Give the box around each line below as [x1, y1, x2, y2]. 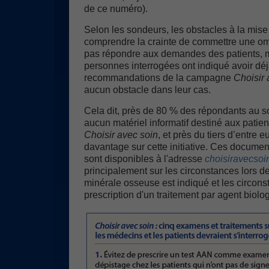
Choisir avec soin [84, 130, 158, 140]
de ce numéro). [84, 4, 148, 14]
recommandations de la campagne [84, 73, 234, 83]
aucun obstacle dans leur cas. [84, 85, 211, 95]
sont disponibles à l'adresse [84, 154, 205, 164]
